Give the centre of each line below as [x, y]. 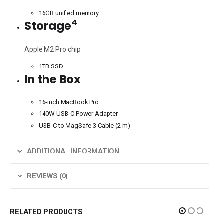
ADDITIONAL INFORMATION [73, 151]
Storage [48, 26]
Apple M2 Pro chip [52, 49]
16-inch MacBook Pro [69, 102]
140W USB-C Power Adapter [78, 113]
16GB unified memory [69, 13]
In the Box [52, 79]
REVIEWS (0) [47, 176]
